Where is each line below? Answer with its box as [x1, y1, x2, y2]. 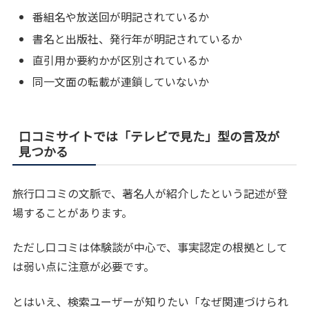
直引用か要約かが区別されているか [32, 51, 210, 68]
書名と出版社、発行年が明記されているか [32, 30, 243, 47]
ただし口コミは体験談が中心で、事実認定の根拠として [12, 239, 288, 256]
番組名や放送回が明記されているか [32, 8, 210, 26]
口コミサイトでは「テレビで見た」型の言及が [19, 126, 280, 145]
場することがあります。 [12, 203, 133, 221]
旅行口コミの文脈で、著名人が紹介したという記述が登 [12, 184, 288, 201]
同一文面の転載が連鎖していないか [32, 72, 210, 90]
